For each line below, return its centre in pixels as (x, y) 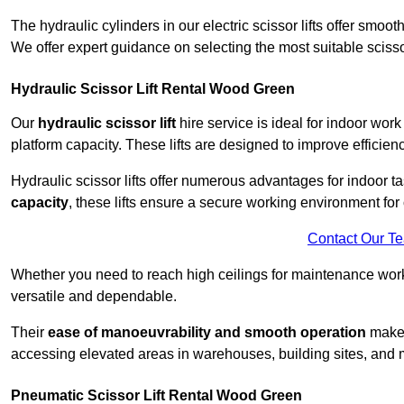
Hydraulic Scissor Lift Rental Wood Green (153, 89)
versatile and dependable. (94, 297)
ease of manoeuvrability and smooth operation (207, 333)
